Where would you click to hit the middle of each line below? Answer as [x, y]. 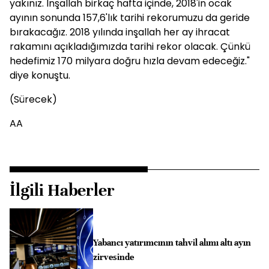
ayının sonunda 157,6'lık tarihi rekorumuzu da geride [130, 18]
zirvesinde [113, 257]
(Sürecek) [33, 99]
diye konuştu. [40, 75]
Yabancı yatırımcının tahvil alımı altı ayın [172, 243]
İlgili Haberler [62, 190]
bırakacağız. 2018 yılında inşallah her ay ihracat [120, 32]
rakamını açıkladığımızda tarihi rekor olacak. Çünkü [130, 47]
